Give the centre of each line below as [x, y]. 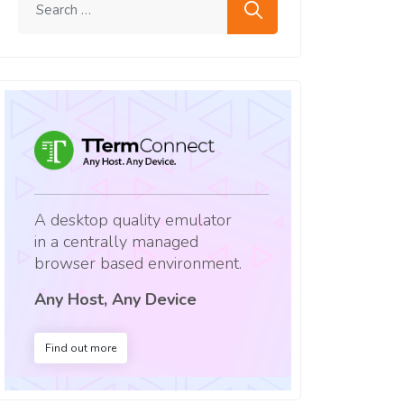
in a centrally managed [116, 241]
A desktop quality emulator [133, 220]
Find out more [81, 348]
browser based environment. [138, 263]
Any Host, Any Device [115, 299]
